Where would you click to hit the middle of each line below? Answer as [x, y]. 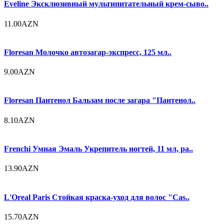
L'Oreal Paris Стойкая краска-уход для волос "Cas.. [97, 197]
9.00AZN [19, 72]
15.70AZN [21, 216]
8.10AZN [19, 120]
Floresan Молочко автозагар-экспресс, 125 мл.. [88, 52]
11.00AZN [21, 23]
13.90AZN [21, 168]
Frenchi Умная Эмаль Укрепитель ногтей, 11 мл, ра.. [98, 148]
